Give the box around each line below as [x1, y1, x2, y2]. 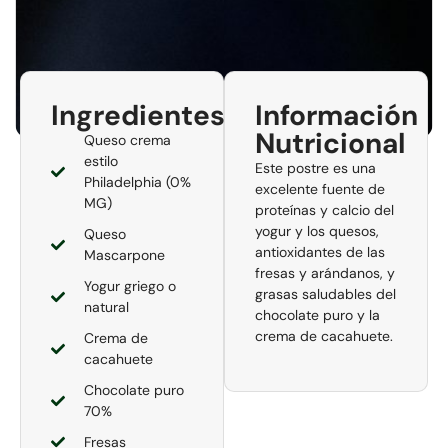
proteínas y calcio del [255, 200, 394, 219]
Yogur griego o [83, 276, 176, 295]
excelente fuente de [255, 179, 385, 198]
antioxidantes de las [255, 242, 385, 261]
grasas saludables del [255, 284, 396, 303]
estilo [83, 151, 118, 170]
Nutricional [255, 124, 405, 162]
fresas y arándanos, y [255, 263, 395, 282]
